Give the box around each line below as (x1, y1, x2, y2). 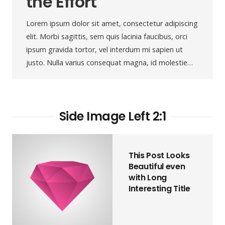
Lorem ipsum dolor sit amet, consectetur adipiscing (26, 19, 198, 29)
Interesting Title (129, 183, 190, 195)
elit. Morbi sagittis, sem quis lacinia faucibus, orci (26, 32, 187, 42)
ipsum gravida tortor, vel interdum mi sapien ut (26, 45, 183, 55)
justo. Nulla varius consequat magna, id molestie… (26, 58, 193, 68)
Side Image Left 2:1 (59, 108, 166, 125)
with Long (129, 172, 167, 184)
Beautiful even (129, 161, 185, 173)
